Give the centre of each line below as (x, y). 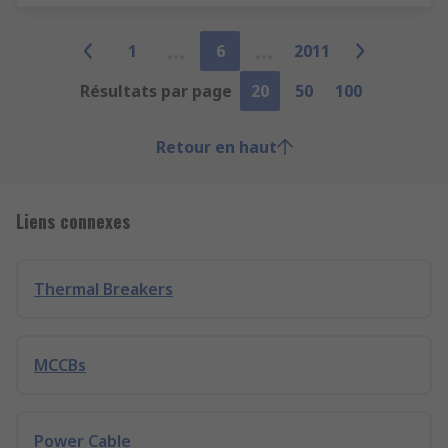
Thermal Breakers (103, 289)
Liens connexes (73, 221)
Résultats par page (156, 91)
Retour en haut (216, 147)
